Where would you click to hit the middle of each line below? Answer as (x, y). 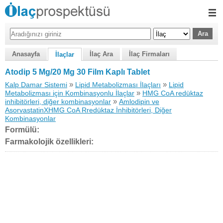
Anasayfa (26, 54)
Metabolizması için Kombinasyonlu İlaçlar (70, 93)
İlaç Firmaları (149, 54)
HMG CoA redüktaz (173, 93)
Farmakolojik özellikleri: (49, 142)
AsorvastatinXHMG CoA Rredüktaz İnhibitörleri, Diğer (88, 110)
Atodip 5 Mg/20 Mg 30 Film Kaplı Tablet (77, 72)
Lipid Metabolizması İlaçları (118, 85)
